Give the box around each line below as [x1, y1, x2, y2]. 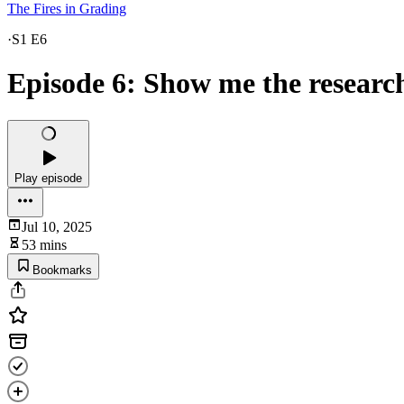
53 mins [22, 236, 67, 252]
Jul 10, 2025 [22, 218, 92, 234]
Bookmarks [32, 262, 92, 277]
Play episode [14, 170, 82, 185]
